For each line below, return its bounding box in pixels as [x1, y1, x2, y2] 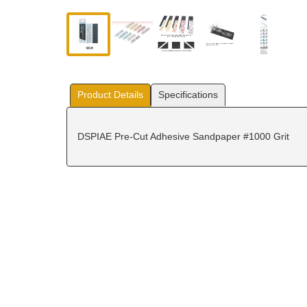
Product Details [77, 89, 143, 100]
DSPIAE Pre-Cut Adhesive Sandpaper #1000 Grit [77, 131, 289, 142]
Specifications [158, 89, 218, 100]
